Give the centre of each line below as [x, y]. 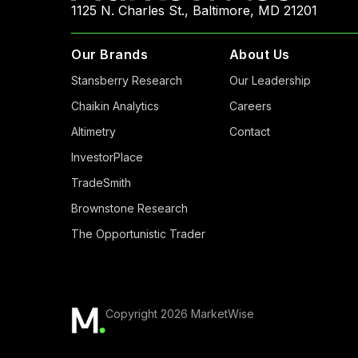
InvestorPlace [107, 157]
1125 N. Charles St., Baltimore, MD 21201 [194, 10]
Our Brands [109, 54]
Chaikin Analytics [115, 105]
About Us [259, 54]
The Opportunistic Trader [138, 233]
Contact [249, 131]
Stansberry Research [127, 80]
